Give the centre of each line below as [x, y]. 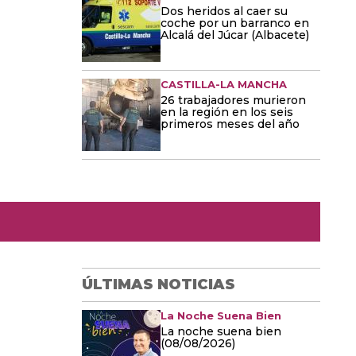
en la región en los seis [227, 112]
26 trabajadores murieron [233, 100]
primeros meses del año [230, 124]
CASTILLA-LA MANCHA [224, 84]
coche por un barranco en [235, 23]
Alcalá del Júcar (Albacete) [235, 35]
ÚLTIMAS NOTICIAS [159, 284]
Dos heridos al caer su [224, 11]
